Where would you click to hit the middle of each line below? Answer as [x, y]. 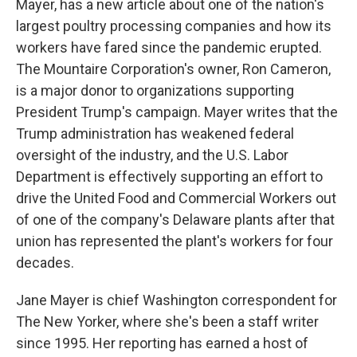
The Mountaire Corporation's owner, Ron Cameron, [173, 69]
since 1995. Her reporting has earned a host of [162, 343]
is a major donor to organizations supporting [155, 91]
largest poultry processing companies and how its [174, 26]
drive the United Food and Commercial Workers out [176, 198]
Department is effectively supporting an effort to [169, 177]
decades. [45, 263]
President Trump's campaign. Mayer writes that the [177, 112]
